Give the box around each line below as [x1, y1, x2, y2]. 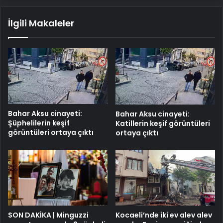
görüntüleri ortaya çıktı [8, 127, 94, 138]
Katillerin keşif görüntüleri [115, 118, 210, 128]
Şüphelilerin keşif [8, 118, 70, 128]
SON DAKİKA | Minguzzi [8, 210, 89, 221]
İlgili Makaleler [8, 16, 74, 29]
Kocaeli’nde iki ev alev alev [115, 210, 212, 221]
